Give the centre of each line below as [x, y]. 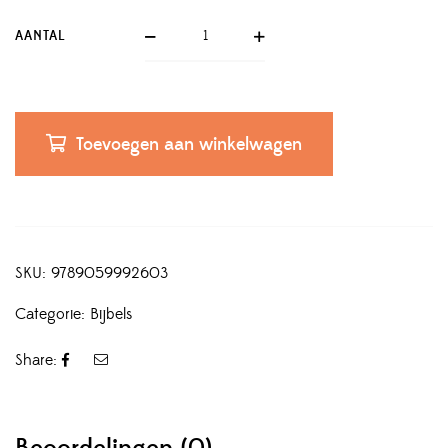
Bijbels [111, 314]
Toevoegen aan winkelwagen [189, 145]
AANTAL [40, 36]
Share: [36, 360]
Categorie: [52, 314]
